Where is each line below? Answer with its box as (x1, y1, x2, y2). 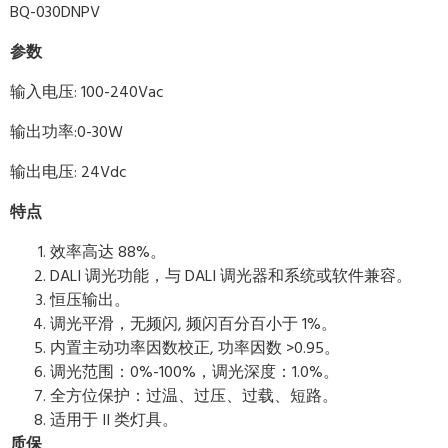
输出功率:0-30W (10, 120, 123, 143)
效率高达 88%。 (50, 240, 166, 263)
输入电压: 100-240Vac (10, 80, 164, 103)
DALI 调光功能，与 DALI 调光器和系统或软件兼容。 (50, 264, 412, 287)
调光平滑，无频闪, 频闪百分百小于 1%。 (50, 312, 337, 335)
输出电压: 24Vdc (10, 160, 127, 183)
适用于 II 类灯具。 (50, 408, 178, 431)
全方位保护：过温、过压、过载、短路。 (50, 384, 338, 407)
